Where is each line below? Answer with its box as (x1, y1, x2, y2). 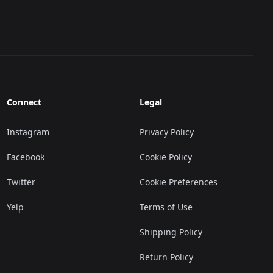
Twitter (6, 176, 35, 188)
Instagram (6, 126, 49, 138)
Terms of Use (140, 201, 193, 213)
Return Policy (140, 251, 194, 263)
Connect (6, 96, 41, 108)
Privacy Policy (140, 126, 194, 138)
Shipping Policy (140, 226, 203, 238)
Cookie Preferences (140, 176, 218, 188)
